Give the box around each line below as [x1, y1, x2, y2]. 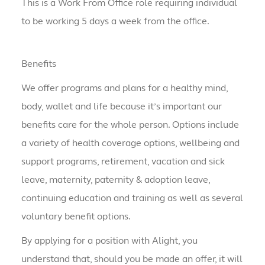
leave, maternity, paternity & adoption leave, [21, 174, 210, 186]
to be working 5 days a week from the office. [21, 15, 209, 27]
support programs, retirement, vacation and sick [21, 156, 225, 167]
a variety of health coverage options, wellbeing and [21, 137, 240, 149]
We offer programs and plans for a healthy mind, [21, 82, 228, 94]
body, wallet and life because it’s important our [21, 101, 222, 112]
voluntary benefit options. [21, 211, 131, 222]
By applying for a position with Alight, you [21, 235, 198, 247]
